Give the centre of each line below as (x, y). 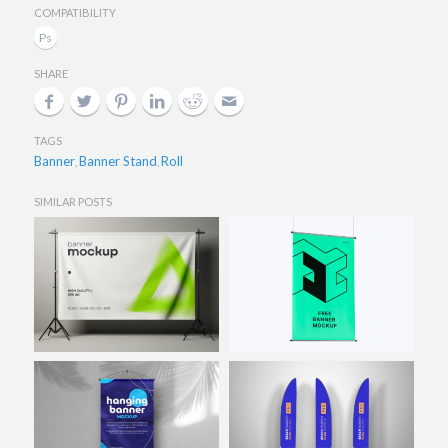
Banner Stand (117, 161)
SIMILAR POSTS (72, 202)
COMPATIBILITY (74, 13)
